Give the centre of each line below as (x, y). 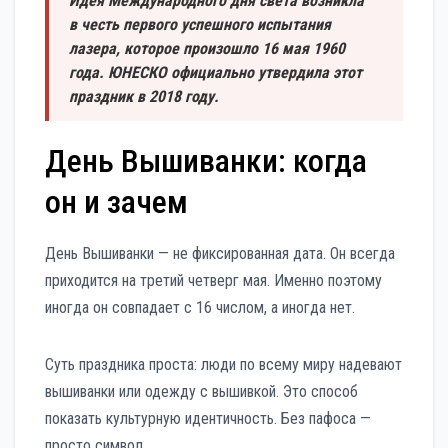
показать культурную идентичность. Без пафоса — (208, 419)
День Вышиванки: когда (206, 160)
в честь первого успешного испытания (200, 24)
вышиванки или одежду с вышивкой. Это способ (201, 392)
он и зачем (116, 201)
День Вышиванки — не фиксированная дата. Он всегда (220, 254)
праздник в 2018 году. (144, 96)
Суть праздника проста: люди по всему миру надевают (223, 365)
